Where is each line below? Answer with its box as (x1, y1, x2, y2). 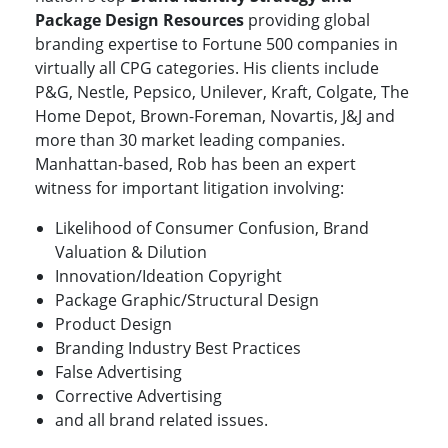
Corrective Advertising (55, 385, 222, 408)
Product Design (55, 313, 172, 336)
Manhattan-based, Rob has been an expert (35, 153, 356, 176)
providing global (244, 9, 370, 32)
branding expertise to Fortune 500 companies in (35, 33, 398, 56)
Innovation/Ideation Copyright (55, 265, 282, 288)
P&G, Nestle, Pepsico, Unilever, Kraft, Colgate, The (35, 81, 409, 104)
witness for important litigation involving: (35, 177, 344, 200)
